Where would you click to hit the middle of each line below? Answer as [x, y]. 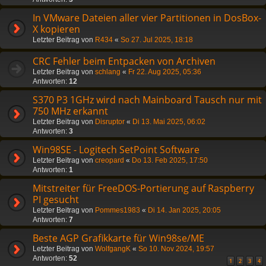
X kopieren [56, 29]
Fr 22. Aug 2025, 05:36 [165, 72]
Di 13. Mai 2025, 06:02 [169, 121]
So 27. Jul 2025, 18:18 [157, 39]
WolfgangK [113, 248]
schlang [108, 72]
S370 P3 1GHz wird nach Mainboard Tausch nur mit [147, 99]
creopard [110, 160]
